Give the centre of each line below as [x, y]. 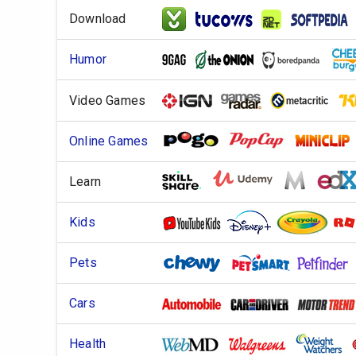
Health [88, 344]
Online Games [109, 141]
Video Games [108, 100]
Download [98, 19]
